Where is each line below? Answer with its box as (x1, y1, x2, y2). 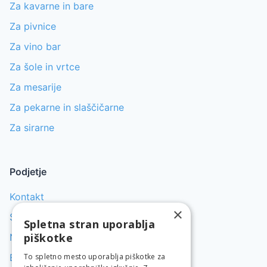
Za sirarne (10, 122, 54, 134)
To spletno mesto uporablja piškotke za (24, 252, 166, 262)
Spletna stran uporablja (24, 217, 156, 231)
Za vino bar (10, 41, 61, 53)
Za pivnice (10, 20, 56, 33)
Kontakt (10, 191, 44, 203)
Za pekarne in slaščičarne (10, 101, 124, 114)
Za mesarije (10, 81, 61, 94)
